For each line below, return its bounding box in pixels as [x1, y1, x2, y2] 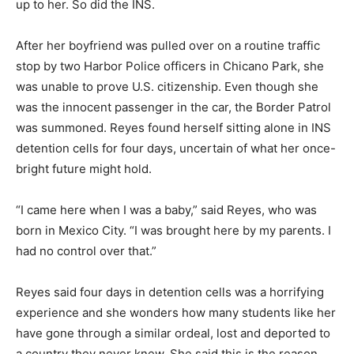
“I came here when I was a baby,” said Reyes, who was [16, 202, 317, 218]
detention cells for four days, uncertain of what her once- [16, 141, 336, 156]
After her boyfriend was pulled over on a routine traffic [16, 38, 320, 54]
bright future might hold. [16, 161, 152, 177]
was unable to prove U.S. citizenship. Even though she [16, 79, 318, 95]
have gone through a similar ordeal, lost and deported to [16, 326, 330, 341]
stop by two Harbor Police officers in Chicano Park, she [16, 58, 324, 74]
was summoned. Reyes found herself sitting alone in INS [16, 120, 331, 136]
